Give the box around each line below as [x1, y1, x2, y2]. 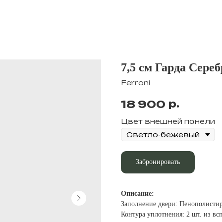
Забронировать [136, 158, 180, 166]
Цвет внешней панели [121, 117, 215, 126]
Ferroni [121, 78, 150, 87]
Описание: [121, 190, 154, 198]
